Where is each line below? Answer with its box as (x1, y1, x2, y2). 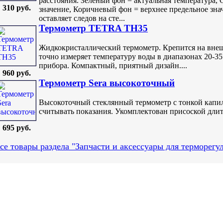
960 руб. (2, 69, 31, 78)
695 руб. (2, 123, 31, 132)
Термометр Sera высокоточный (39, 78, 175, 89)
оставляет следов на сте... (39, 13, 125, 22)
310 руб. (2, 3, 31, 12)
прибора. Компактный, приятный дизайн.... (39, 61, 187, 70)
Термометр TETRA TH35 (39, 23, 148, 34)
